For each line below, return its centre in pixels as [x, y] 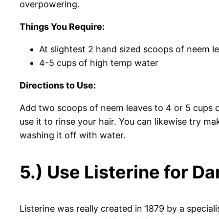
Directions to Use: [58, 86]
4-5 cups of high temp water [99, 63]
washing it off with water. [73, 135]
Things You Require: [62, 27]
